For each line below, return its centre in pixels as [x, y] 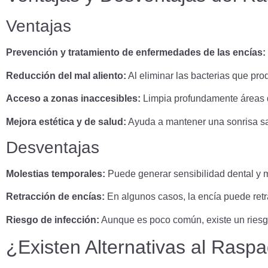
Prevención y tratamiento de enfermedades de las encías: [136, 53]
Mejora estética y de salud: [66, 121]
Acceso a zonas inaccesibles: [73, 99]
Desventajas [53, 147]
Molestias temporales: [56, 173]
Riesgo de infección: [53, 220]
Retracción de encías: [55, 197]
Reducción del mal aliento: [66, 75]
